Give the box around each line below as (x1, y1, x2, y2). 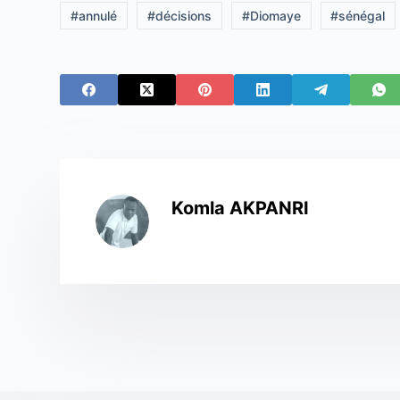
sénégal (338, 7, 386, 23)
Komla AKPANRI (171, 196, 310, 219)
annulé (79, 7, 118, 23)
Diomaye (249, 7, 301, 23)
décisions (154, 7, 212, 23)
